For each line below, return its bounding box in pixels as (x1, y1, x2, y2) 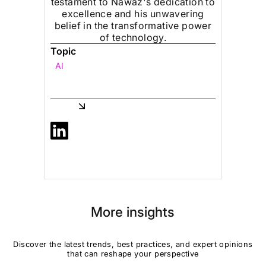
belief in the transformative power (54, 20, 212, 32)
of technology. (99, 31, 167, 44)
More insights (91, 203, 175, 220)
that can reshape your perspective (67, 249, 199, 258)
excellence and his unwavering (62, 8, 204, 20)
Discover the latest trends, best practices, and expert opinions (13, 239, 253, 249)
